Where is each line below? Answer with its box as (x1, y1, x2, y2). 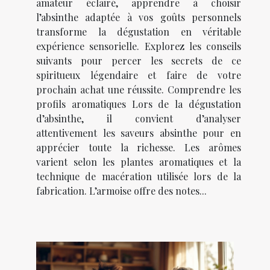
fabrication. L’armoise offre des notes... (36, 184, 207, 197)
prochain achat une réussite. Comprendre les (36, 83, 241, 96)
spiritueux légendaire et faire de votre (36, 69, 241, 81)
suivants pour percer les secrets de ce (36, 54, 241, 67)
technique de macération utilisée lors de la (36, 170, 241, 183)
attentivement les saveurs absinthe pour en (36, 127, 241, 139)
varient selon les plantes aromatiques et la (36, 155, 241, 168)
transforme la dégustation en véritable (36, 25, 241, 38)
